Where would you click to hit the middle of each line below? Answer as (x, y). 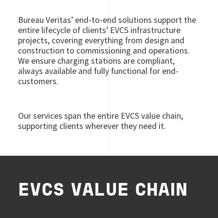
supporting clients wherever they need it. (92, 126)
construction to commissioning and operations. (104, 50)
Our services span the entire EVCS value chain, (101, 116)
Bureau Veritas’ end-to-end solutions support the (107, 20)
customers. (38, 81)
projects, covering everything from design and (101, 40)
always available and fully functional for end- (99, 71)
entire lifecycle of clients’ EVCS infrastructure (100, 30)
